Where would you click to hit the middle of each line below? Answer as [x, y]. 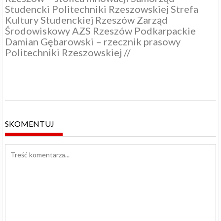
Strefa [185, 9]
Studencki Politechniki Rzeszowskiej [87, 9]
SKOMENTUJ [30, 123]
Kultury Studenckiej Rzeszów [70, 20]
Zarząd [152, 20]
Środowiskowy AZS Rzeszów [69, 31]
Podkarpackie [165, 31]
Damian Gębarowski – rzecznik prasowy [93, 42]
